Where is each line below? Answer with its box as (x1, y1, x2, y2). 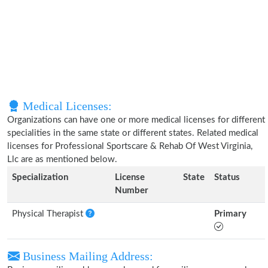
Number (115, 186, 148, 195)
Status (214, 173, 240, 182)
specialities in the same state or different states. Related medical (7, 129, 258, 138)
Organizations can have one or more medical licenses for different (7, 115, 265, 124)
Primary (214, 209, 246, 218)
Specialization (12, 173, 68, 182)
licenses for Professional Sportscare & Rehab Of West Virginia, (7, 142, 252, 151)
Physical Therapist (12, 209, 86, 218)
